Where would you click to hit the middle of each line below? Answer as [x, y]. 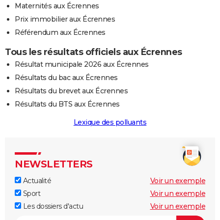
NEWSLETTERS [54, 164]
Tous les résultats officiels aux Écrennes [94, 52]
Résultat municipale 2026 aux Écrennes [82, 64]
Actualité [36, 180]
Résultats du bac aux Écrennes [66, 77]
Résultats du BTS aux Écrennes [67, 104]
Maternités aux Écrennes [57, 6]
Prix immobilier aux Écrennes [65, 19]
